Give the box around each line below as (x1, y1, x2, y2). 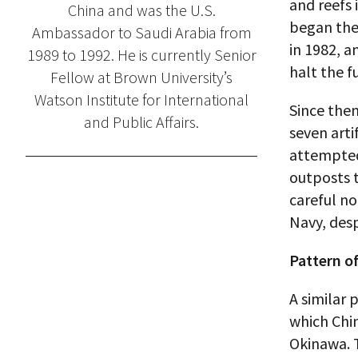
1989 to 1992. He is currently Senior (26, 44, 257, 65)
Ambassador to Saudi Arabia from (31, 22, 252, 42)
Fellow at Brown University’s (50, 66, 233, 87)
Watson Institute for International (34, 89, 249, 109)
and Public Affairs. (84, 111, 199, 132)
